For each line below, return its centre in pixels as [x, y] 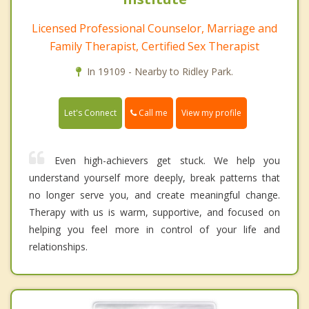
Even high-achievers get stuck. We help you [167, 161]
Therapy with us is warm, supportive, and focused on [154, 212]
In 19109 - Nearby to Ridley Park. [160, 71]
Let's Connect [90, 113]
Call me [152, 112]
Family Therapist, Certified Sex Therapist [154, 46]
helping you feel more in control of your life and [154, 230]
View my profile [211, 113]
